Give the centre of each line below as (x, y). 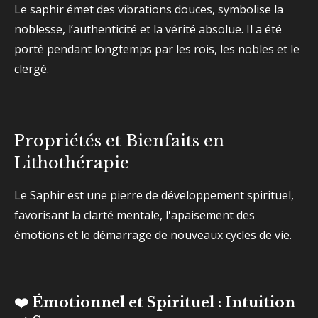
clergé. (32, 69)
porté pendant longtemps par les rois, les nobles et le (157, 49)
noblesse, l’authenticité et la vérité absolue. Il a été (148, 29)
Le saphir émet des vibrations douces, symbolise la (149, 9)
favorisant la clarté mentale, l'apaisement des (135, 215)
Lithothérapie (72, 163)
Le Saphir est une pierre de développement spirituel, (154, 195)
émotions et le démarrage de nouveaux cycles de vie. (153, 235)
